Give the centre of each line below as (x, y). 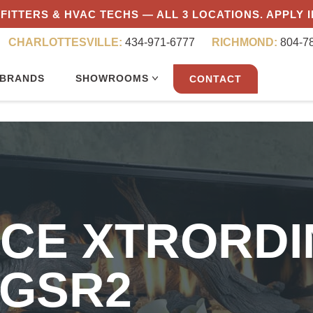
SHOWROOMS (114, 78)
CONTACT (216, 79)
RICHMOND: (245, 42)
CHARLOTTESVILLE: (65, 42)
